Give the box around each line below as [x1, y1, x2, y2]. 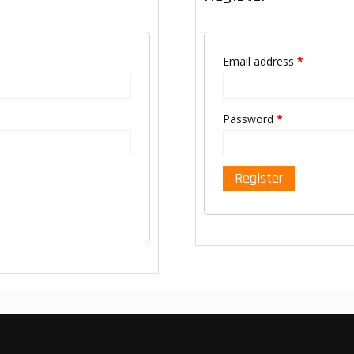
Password [222, 111, 277, 126]
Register [234, 169, 283, 187]
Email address [222, 54, 297, 69]
